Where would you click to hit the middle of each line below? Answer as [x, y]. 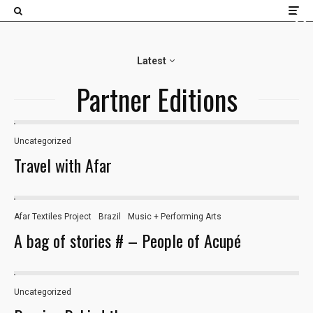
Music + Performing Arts [175, 217]
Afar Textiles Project [53, 217]
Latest [151, 61]
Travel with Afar [63, 165]
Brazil [110, 217]
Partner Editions [156, 99]
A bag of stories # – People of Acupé [128, 240]
